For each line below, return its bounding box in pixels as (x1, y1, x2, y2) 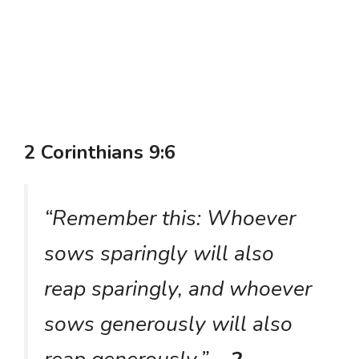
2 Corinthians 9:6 (24, 139, 175, 165)
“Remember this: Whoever (44, 203, 296, 232)
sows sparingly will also (44, 238, 274, 268)
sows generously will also (44, 309, 292, 338)
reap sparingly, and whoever (44, 273, 312, 303)
